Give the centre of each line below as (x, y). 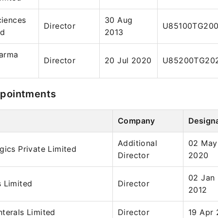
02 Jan (202, 178)
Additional (138, 143)
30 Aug (119, 20)
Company (136, 121)
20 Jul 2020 (128, 60)
